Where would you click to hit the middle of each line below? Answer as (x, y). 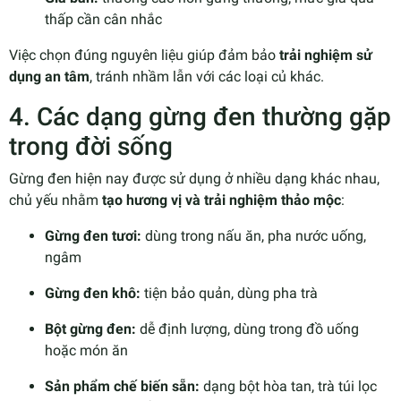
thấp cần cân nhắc (103, 19)
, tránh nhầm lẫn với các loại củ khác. (207, 76)
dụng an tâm (49, 76)
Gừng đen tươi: (93, 235)
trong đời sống (91, 146)
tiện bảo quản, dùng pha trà (229, 293)
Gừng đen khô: (93, 293)
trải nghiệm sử (326, 55)
